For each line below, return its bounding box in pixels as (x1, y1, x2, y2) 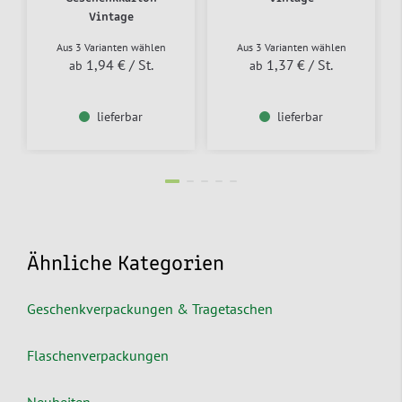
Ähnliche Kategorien (27, 253, 224, 275)
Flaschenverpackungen (27, 345, 169, 364)
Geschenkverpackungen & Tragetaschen (27, 299, 273, 318)
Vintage (88, 10, 134, 23)
